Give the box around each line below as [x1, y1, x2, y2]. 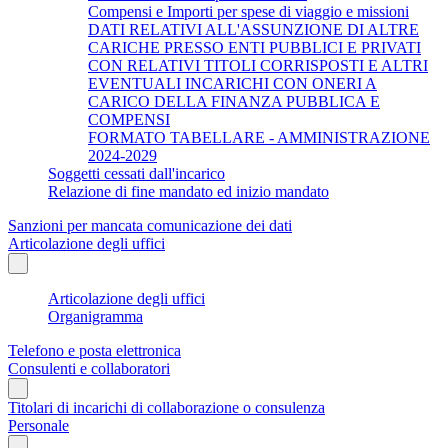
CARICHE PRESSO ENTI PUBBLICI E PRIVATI [88, 38, 421, 56]
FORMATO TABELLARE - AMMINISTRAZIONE [88, 128, 430, 146]
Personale [8, 416, 69, 434]
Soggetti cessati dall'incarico [48, 164, 225, 182]
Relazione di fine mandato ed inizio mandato [48, 182, 329, 200]
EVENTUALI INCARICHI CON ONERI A [88, 74, 377, 92]
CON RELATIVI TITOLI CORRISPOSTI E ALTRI [88, 56, 428, 74]
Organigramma [48, 307, 143, 325]
